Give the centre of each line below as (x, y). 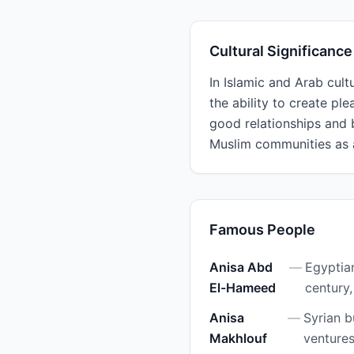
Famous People (262, 230)
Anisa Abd (241, 267)
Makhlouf (238, 338)
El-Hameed (243, 288)
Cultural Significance (281, 51)
